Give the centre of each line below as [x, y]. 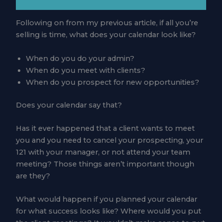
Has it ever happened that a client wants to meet [105, 128]
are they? [33, 176]
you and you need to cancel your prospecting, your [109, 140]
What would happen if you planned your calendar [106, 199]
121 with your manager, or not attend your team [103, 152]
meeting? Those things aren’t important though [105, 164]
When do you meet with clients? [85, 70]
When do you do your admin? [80, 58]
